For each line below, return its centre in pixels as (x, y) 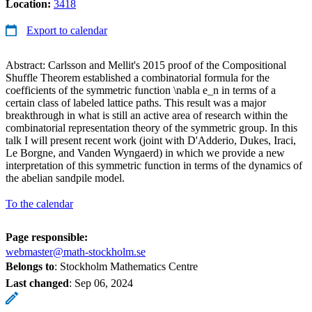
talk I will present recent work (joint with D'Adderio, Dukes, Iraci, (151, 140)
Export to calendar (67, 30)
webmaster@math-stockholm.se (76, 251)
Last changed (37, 283)
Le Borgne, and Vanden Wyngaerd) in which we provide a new (145, 153)
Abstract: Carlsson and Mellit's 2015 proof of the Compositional (146, 65)
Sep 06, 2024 (104, 283)
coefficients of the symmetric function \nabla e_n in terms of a (141, 90)
